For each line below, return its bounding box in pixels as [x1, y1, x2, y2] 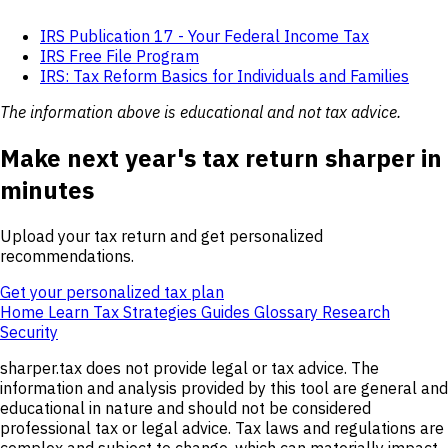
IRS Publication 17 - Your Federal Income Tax [40, 26, 369, 47]
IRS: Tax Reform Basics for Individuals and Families [40, 66, 409, 87]
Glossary [254, 302, 322, 323]
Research [322, 302, 390, 323]
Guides [201, 302, 254, 323]
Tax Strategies [93, 302, 201, 323]
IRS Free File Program [40, 46, 199, 67]
